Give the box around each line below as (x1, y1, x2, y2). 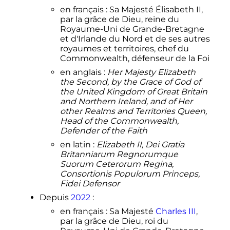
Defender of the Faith (60, 125, 147, 136)
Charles (155, 206, 188, 216)
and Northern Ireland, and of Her (60, 96, 193, 106)
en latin (60, 139, 91, 149)
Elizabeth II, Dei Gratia (96, 139, 184, 149)
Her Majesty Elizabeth (107, 67, 196, 77)
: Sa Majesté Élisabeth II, (105, 4, 203, 14)
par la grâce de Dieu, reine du (60, 14, 179, 24)
